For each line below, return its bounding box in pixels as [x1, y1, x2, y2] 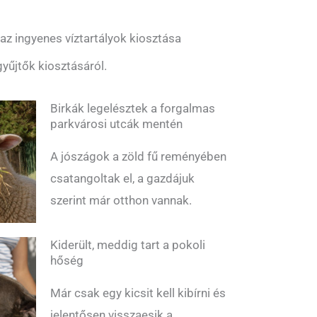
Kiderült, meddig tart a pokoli [50, 237, 205, 252]
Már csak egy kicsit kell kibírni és [50, 285, 226, 300]
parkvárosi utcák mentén [50, 117, 183, 132]
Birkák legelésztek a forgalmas [50, 101, 215, 116]
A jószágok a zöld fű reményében [50, 149, 226, 164]
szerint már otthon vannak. [50, 193, 192, 208]
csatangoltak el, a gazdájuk [50, 171, 195, 186]
